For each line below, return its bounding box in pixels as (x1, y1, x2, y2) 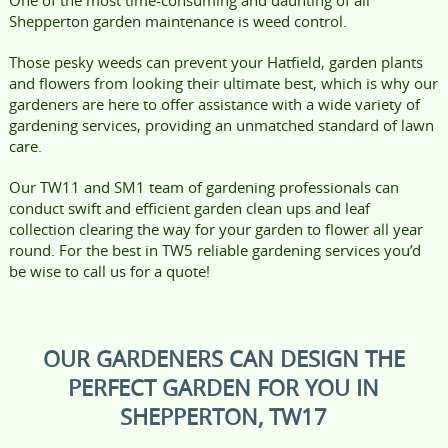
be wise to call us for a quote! (8, 260, 210, 281)
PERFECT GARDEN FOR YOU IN (68, 372, 380, 402)
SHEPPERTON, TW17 (120, 401, 328, 431)
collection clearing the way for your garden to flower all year (8, 218, 423, 239)
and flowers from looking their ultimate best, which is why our (8, 72, 438, 93)
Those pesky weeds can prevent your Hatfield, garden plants (8, 51, 423, 72)
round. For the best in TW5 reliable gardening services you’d (8, 239, 421, 260)
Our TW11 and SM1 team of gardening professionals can (8, 176, 399, 197)
